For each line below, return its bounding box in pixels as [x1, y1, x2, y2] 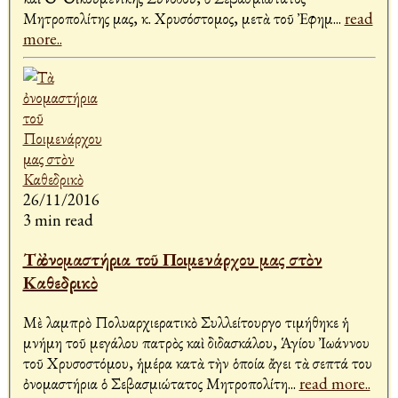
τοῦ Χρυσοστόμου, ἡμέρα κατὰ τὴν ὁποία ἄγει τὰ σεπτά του [22, 353, 372, 374]
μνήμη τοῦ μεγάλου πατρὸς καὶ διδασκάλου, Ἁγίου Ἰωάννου [22, 332, 370, 354]
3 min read [22, 210, 93, 231]
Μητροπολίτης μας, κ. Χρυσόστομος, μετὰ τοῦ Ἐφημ [22, 8, 333, 29]
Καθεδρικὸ [22, 271, 98, 295]
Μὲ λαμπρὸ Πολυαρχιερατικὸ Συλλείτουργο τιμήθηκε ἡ [22, 312, 349, 333]
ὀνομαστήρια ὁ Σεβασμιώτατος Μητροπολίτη [22, 373, 288, 394]
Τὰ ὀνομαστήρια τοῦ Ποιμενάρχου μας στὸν [22, 248, 322, 272]
